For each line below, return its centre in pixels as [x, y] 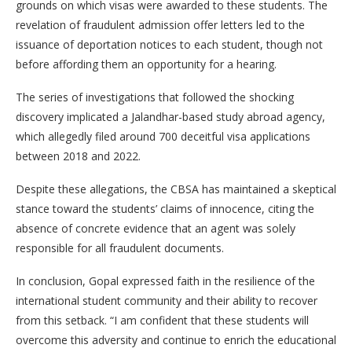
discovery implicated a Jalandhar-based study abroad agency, [170, 117]
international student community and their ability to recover [167, 301]
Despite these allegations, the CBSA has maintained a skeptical [176, 189]
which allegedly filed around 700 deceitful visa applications [163, 136]
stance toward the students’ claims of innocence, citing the [165, 209]
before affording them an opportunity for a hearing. [146, 64]
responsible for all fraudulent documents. [120, 248]
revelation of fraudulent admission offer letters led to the [160, 25]
